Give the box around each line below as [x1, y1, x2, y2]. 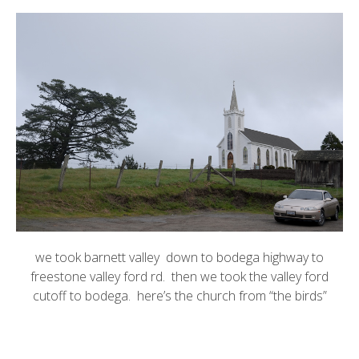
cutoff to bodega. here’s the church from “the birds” [32, 286, 327, 305]
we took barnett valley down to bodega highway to [35, 248, 324, 266]
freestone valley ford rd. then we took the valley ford [30, 267, 329, 285]
